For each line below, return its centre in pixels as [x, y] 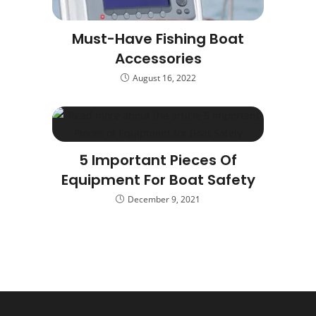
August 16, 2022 [164, 78]
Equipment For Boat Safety [158, 180]
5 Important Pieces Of [158, 160]
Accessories [158, 59]
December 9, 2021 [164, 199]
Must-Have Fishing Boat [158, 39]
